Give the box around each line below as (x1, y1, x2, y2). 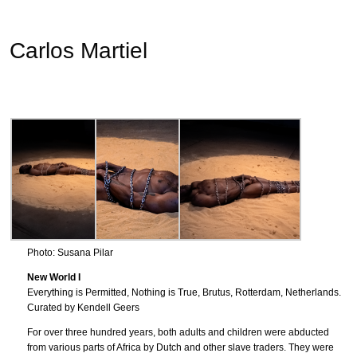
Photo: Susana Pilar (27, 247, 113, 258)
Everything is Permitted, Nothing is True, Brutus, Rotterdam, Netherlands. (27, 287, 341, 298)
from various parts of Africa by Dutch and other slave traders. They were (27, 342, 334, 353)
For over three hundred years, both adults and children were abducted (27, 327, 329, 338)
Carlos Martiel (10, 38, 147, 63)
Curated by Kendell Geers (27, 302, 139, 313)
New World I (27, 272, 80, 283)
